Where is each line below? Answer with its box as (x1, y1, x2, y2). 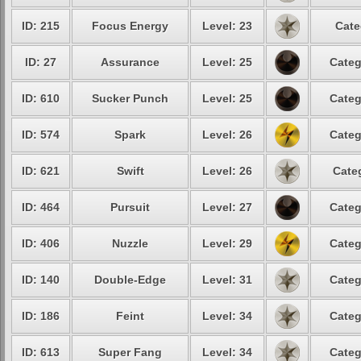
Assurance (101, 56, 160, 68)
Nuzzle (112, 237, 148, 250)
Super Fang (98, 346, 162, 359)
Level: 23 (202, 19, 252, 32)
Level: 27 (202, 201, 252, 214)
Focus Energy (92, 19, 168, 32)
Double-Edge (94, 273, 166, 286)
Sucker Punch (92, 92, 168, 105)
